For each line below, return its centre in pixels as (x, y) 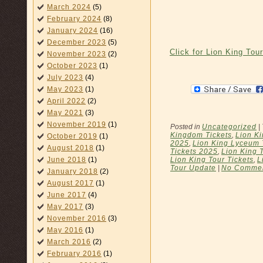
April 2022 (66, 101)
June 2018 (67, 160)
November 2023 (77, 54)
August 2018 (70, 148)
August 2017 (70, 183)
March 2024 (69, 7)
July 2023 (65, 77)
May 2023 (65, 89)
